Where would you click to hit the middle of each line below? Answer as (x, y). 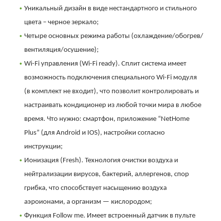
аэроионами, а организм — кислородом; (88, 202)
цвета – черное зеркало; (61, 22)
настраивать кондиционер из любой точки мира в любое (113, 105)
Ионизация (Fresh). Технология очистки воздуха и (101, 160)
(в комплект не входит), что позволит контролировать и (111, 91)
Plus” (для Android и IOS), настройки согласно (94, 133)
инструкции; (43, 147)
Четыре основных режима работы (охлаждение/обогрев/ (114, 36)
